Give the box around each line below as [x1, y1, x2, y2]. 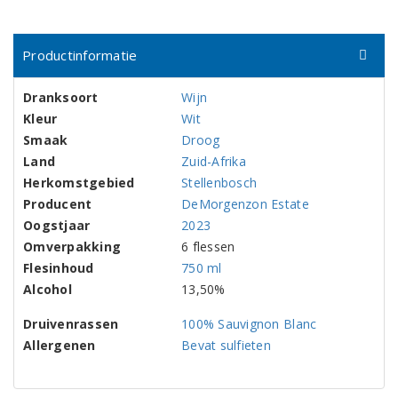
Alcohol [23, 281, 72, 298]
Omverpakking [23, 238, 122, 255]
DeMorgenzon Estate [181, 195, 309, 212]
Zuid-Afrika [181, 153, 246, 170]
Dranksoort [23, 89, 99, 106]
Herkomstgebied [23, 174, 135, 191]
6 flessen [181, 238, 235, 255]
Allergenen [23, 337, 96, 354]
